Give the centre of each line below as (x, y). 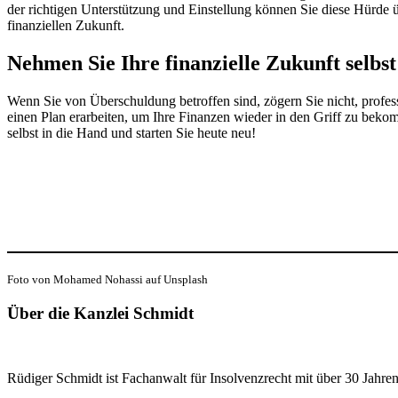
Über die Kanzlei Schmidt (100, 314)
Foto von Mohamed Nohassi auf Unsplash (107, 280)
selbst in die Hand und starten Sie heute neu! (131, 133)
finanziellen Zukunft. (66, 26)
